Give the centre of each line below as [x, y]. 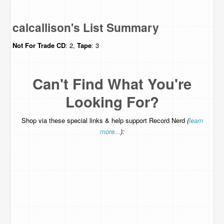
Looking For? [112, 101]
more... [110, 131]
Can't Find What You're [112, 83]
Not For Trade [34, 45]
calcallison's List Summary [86, 27]
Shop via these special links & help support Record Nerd [104, 120]
